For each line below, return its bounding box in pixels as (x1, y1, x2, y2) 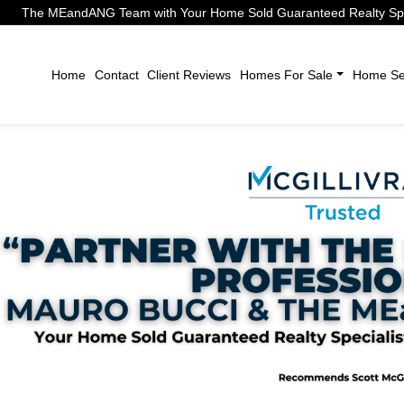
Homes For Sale (239, 67, 333, 82)
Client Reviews (147, 67, 232, 82)
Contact (94, 67, 139, 82)
